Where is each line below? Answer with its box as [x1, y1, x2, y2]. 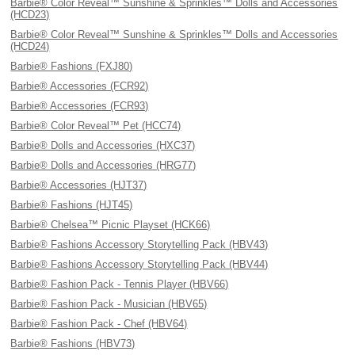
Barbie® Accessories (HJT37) [10, 179, 147, 191]
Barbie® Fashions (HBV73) [10, 338, 136, 349]
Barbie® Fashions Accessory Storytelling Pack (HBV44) [10, 258, 269, 270]
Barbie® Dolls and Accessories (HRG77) [10, 159, 197, 171]
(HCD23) [10, 9, 50, 21]
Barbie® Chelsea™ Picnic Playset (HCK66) [10, 219, 211, 231]
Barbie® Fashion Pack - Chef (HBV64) [10, 318, 188, 330]
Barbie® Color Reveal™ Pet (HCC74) [10, 120, 181, 132]
